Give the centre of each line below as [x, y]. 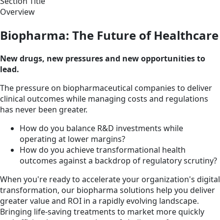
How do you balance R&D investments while [101, 128]
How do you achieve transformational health [103, 150]
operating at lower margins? [72, 139]
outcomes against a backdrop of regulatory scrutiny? [118, 160]
